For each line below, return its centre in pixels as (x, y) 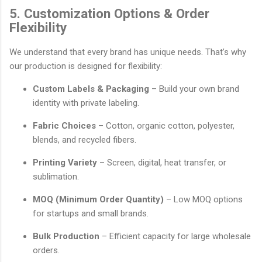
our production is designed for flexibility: (86, 66)
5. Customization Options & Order (109, 13)
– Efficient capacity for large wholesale (175, 237)
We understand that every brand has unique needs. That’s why (128, 52)
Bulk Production (66, 237)
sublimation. (56, 177)
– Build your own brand (194, 89)
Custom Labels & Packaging (91, 89)
